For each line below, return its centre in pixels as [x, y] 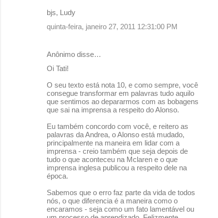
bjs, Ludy [61, 12]
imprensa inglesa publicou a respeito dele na [117, 167]
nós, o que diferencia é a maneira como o [112, 200]
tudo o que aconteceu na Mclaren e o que [112, 159]
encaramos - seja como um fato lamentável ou [120, 209]
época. [57, 176]
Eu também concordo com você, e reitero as [118, 126]
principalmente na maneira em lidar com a [113, 143]
